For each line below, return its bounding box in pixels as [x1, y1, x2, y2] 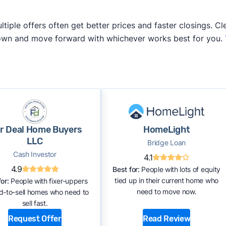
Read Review [142, 213, 191, 223]
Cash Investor [13, 150, 56, 158]
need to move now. [136, 187, 197, 196]
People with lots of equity [139, 165, 220, 174]
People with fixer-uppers [9, 177, 88, 185]
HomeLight [143, 124, 190, 135]
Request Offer [8, 213, 62, 223]
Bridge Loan [147, 138, 186, 147]
